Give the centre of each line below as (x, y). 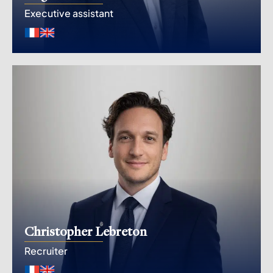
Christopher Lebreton (86, 231)
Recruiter (46, 251)
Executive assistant (69, 13)
